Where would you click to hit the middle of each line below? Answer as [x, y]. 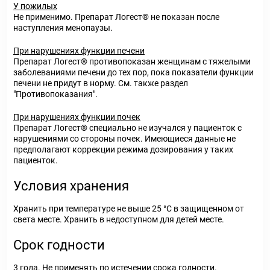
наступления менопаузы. [63, 28]
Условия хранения [71, 186]
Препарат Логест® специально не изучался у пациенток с [127, 128]
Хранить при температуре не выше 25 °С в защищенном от [129, 209]
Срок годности [59, 245]
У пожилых [35, 6]
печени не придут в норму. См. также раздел [101, 83]
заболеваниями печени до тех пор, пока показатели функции [133, 72]
